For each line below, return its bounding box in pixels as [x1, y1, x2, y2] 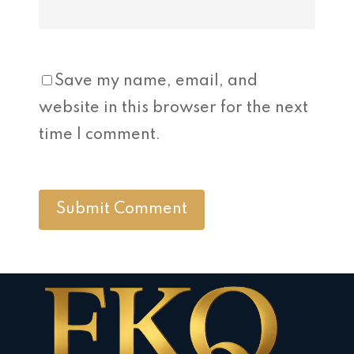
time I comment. [39, 127, 160, 143]
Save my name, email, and [55, 73, 258, 89]
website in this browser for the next [39, 100, 308, 116]
